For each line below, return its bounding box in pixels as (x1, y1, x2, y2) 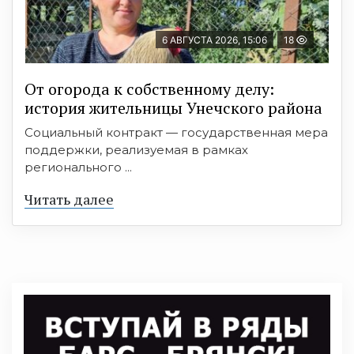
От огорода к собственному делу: (24, 77, 274, 100)
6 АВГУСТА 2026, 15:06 (162, 33, 267, 46)
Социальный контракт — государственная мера (24, 124, 328, 140)
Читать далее (24, 189, 114, 209)
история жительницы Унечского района (24, 96, 322, 119)
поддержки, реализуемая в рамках (24, 141, 248, 157)
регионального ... (24, 159, 132, 175)
